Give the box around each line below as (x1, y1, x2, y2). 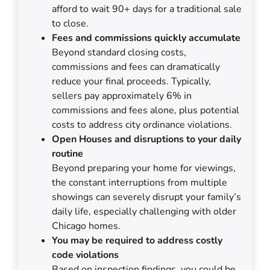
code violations (52, 248, 119, 262)
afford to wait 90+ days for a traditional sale (52, 2, 242, 16)
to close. (52, 16, 89, 30)
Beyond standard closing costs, (52, 45, 186, 59)
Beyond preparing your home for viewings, (52, 161, 236, 175)
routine (52, 146, 83, 160)
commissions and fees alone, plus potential (52, 103, 239, 117)
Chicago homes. (52, 219, 121, 233)
